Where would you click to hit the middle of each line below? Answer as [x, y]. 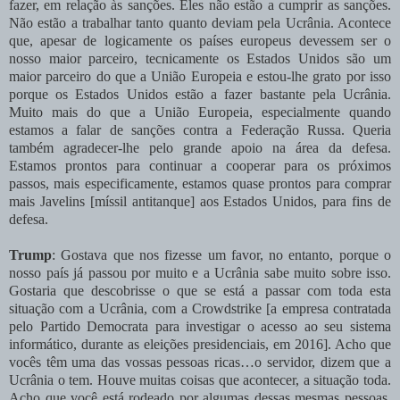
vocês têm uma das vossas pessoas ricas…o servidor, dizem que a [200, 362]
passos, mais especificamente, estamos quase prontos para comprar [200, 183]
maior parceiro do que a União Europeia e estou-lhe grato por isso [200, 76]
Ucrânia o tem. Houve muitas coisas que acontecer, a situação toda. [200, 379]
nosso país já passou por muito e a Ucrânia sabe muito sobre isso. [200, 272]
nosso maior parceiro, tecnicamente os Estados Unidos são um [200, 58]
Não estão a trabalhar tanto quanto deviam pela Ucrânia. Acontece [200, 22]
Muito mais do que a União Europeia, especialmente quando [200, 112]
